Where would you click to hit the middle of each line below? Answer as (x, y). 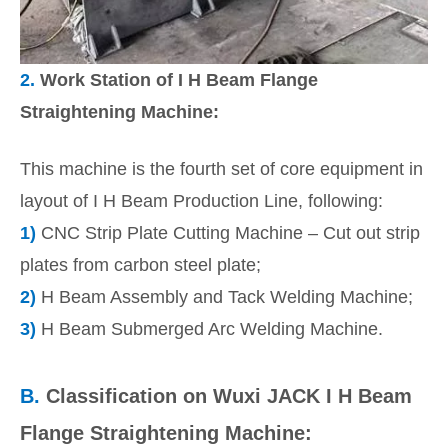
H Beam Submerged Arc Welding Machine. (209, 329)
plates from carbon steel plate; (140, 265)
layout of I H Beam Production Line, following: (201, 201)
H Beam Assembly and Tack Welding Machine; (224, 297)
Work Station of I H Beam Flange (179, 80)
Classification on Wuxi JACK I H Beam (229, 396)
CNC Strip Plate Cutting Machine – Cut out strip (228, 233)
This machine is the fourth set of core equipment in (221, 169)
